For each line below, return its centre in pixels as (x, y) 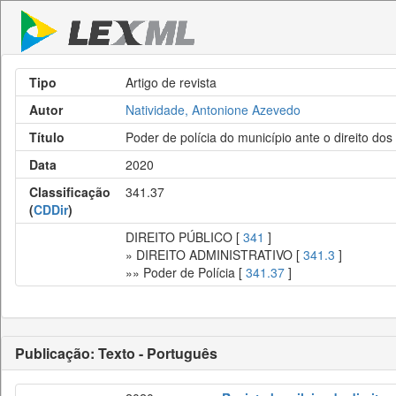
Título (47, 137)
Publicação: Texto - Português (116, 353)
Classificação (70, 192)
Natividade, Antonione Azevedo (213, 110)
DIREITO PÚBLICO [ (184, 237)
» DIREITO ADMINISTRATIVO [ (214, 255)
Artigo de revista (171, 82)
